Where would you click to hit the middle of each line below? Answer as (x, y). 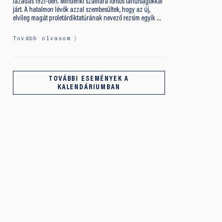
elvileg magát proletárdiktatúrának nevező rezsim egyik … (87, 18)
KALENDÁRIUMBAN (89, 88)
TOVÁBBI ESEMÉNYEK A (89, 79)
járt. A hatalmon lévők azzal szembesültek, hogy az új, (81, 10)
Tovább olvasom (42, 38)
